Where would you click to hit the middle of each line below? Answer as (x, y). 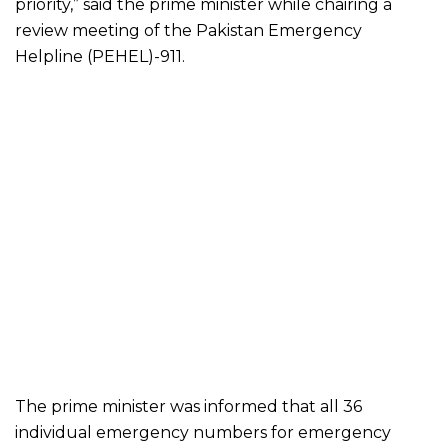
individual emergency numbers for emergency (203, 433)
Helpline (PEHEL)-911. (100, 57)
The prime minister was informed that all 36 (188, 407)
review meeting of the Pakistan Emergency (188, 31)
